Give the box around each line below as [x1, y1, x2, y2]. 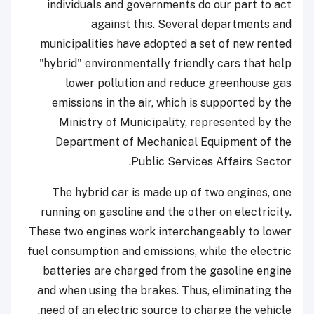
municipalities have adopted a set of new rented [40, 37, 292, 51]
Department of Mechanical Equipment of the [55, 135, 292, 149]
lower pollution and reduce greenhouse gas [65, 76, 292, 90]
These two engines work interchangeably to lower [29, 225, 292, 239]
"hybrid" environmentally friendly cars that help [39, 57, 292, 71]
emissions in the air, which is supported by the [52, 96, 292, 110]
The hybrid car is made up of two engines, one [52, 186, 292, 200]
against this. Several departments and [91, 18, 292, 32]
